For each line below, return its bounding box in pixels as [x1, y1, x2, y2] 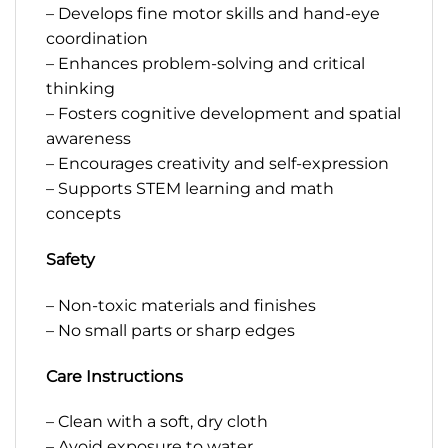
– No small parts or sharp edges [46, 320, 295, 340]
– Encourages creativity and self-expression [46, 154, 389, 174]
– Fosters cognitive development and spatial [46, 104, 401, 124]
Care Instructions [46, 366, 183, 386]
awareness [46, 129, 131, 149]
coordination [46, 29, 148, 49]
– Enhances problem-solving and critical [46, 54, 365, 74]
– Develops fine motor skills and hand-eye [46, 4, 380, 24]
